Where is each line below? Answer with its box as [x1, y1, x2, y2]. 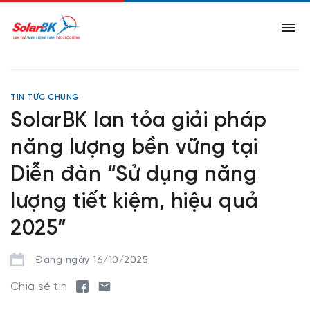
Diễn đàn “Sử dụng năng [10, 164, 257, 186]
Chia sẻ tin [10, 281, 68, 293]
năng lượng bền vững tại [10, 137, 258, 159]
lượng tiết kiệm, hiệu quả [10, 191, 259, 213]
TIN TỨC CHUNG [10, 93, 80, 102]
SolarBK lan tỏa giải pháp [10, 110, 267, 132]
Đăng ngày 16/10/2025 [35, 255, 148, 266]
